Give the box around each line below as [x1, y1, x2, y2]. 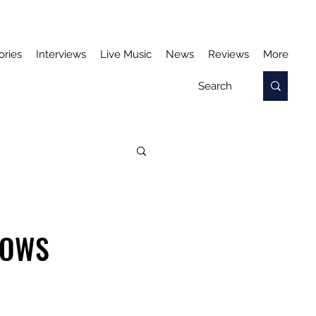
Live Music [100, 48, 152, 61]
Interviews [36, 48, 86, 61]
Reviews [208, 48, 249, 61]
